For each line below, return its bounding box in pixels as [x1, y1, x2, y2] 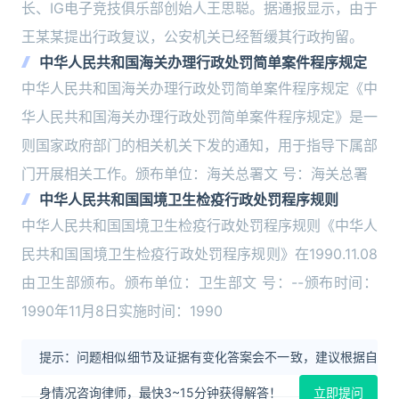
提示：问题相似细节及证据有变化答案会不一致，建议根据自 [39, 349, 378, 364]
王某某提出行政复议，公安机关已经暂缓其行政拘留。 [21, 28, 363, 45]
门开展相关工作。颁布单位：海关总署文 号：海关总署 [21, 165, 368, 183]
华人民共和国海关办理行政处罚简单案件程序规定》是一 [21, 108, 378, 126]
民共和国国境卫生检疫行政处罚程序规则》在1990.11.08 [21, 245, 378, 263]
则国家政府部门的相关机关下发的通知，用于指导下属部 [21, 136, 378, 154]
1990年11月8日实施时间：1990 [21, 302, 223, 320]
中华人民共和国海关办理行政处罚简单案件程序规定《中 [21, 79, 378, 97]
